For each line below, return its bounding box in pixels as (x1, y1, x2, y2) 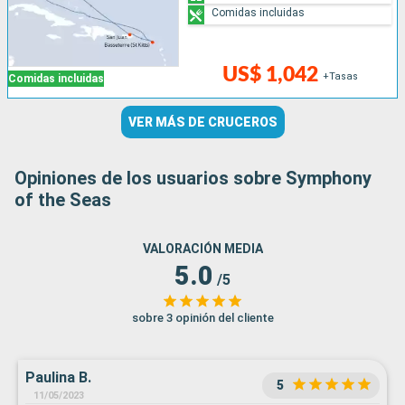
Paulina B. (25, 369, 91, 387)
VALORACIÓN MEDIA (142, 241, 263, 257)
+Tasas (323, 71, 359, 83)
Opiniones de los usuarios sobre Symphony (14, 167, 372, 190)
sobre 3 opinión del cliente (131, 311, 274, 325)
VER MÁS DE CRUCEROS (127, 115, 278, 130)
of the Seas (14, 189, 111, 212)
